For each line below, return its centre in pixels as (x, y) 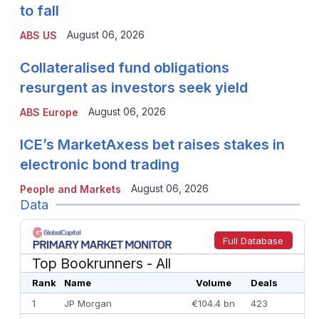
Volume (213, 282)
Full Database (253, 241)
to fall (39, 10)
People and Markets (70, 189)
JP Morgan (88, 303)
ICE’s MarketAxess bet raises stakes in (152, 144)
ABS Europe (49, 112)
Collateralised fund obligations (124, 67)
